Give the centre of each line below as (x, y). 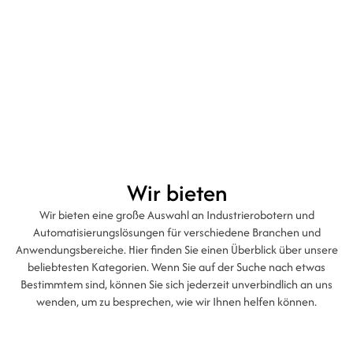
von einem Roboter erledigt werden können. (140, 45)
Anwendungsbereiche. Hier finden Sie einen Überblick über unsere (176, 249)
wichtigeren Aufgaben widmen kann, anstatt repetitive (172, 12)
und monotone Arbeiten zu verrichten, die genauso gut (170, 28)
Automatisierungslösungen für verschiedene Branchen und (176, 232)
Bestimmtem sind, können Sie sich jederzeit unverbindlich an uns (176, 284)
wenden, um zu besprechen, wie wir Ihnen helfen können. (176, 301)
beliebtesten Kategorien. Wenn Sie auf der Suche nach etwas (176, 267)
